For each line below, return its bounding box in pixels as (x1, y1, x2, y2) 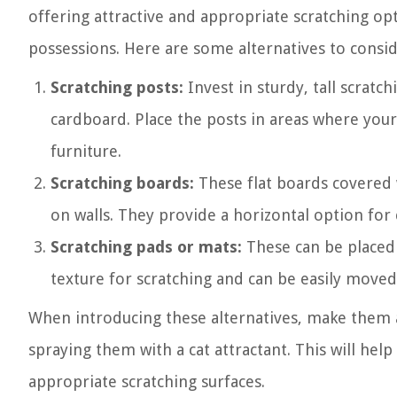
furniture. (51, 142, 121, 160)
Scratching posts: (51, 78, 183, 97)
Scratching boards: (51, 174, 194, 192)
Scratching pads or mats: (51, 237, 242, 256)
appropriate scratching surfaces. (28, 372, 265, 391)
